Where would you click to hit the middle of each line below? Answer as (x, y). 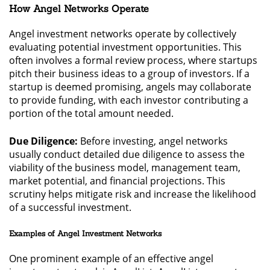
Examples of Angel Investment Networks (85, 233)
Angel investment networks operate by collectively (123, 33)
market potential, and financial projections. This (117, 181)
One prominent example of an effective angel (111, 258)
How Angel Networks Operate (79, 8)
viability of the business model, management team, (125, 167)
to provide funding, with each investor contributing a (129, 100)
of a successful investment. (70, 207)
